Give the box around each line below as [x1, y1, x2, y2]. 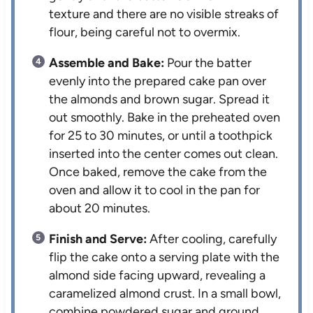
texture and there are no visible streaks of [49, 6, 279, 22]
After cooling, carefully [147, 231, 277, 247]
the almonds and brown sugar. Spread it [49, 91, 270, 107]
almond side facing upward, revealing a [49, 267, 266, 283]
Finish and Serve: [49, 231, 147, 247]
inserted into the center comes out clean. [49, 145, 279, 161]
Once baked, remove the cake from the [49, 163, 268, 180]
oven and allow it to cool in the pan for [49, 182, 261, 198]
